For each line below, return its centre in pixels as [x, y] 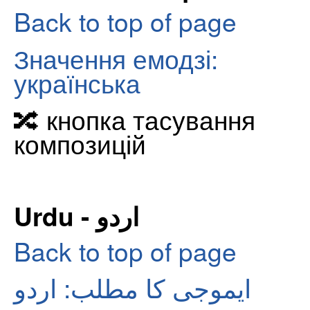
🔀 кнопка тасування [135, 119]
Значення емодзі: [116, 58]
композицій [80, 144]
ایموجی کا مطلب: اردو [133, 288]
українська [77, 82]
